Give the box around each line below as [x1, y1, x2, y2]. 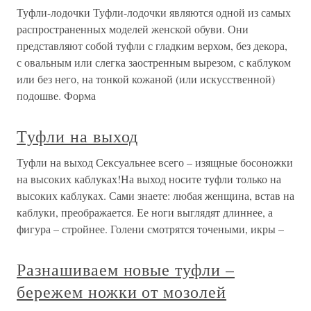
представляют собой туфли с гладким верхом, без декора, [17, 38, 287, 53]
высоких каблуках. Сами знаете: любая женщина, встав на [17, 188, 294, 203]
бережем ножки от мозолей [17, 280, 227, 303]
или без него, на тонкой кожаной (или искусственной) [17, 72, 275, 86]
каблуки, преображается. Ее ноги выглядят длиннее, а [17, 205, 273, 219]
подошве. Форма [17, 88, 96, 103]
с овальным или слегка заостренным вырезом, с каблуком [17, 55, 291, 69]
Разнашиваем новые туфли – [17, 258, 235, 280]
